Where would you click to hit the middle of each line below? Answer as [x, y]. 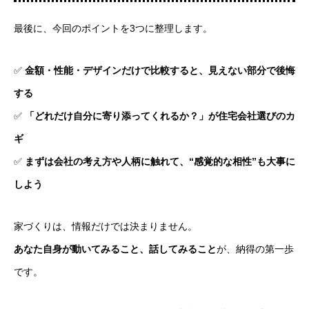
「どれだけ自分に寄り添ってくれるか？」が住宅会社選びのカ [160, 116]
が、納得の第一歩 [255, 249]
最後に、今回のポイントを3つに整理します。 [113, 29]
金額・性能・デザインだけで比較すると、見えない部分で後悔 [160, 71]
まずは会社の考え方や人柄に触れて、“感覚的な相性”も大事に [160, 162]
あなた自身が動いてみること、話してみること [115, 249]
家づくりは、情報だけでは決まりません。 [106, 227]
